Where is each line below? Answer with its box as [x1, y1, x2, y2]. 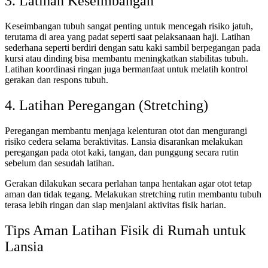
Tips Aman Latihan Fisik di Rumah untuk [5, 222, 246, 238]
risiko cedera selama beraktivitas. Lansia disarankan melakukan [5, 136, 243, 147]
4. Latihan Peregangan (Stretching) [5, 97, 208, 113]
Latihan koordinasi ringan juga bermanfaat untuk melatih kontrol [5, 63, 248, 74]
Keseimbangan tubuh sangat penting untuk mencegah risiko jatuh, [5, 20, 253, 31]
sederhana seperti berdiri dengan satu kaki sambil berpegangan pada [5, 42, 260, 53]
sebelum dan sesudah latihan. [5, 157, 114, 168]
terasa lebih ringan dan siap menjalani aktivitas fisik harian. [5, 199, 226, 210]
